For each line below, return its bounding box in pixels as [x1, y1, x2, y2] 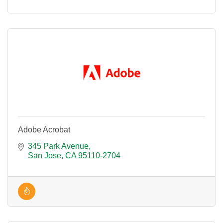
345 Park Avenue [28, 142, 89, 150]
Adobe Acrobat [18, 125, 70, 134]
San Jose [28, 151, 61, 160]
